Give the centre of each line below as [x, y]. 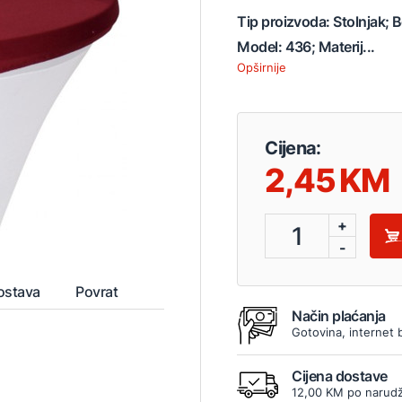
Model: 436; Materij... [306, 46]
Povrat [97, 291]
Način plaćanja [339, 316]
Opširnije [262, 67]
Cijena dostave [340, 376]
